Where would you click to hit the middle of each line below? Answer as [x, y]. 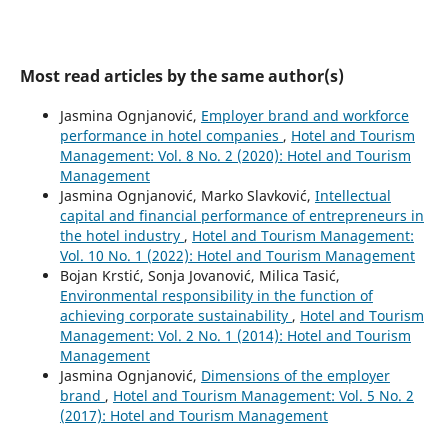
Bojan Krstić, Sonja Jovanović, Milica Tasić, [199, 276]
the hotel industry [121, 236]
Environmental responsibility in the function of [216, 296]
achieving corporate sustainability [175, 316]
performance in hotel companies [171, 136]
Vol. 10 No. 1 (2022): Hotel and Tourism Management [237, 256]
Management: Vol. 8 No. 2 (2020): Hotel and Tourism [235, 156]
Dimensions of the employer [295, 376]
